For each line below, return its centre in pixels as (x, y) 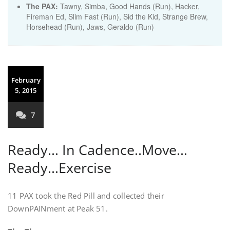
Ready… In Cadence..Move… (98, 150)
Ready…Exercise (60, 168)
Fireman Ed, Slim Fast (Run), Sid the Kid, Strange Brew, (117, 16)
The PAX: (42, 6)
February (26, 80)
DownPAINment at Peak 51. (58, 208)
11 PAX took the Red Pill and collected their (86, 196)
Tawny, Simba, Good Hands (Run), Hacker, (129, 6)
